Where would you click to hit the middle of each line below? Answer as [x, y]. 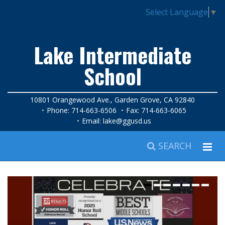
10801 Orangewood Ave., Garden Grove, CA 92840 [113, 99]
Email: [92, 121]
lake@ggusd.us [127, 121]
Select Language [177, 12]
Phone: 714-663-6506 [81, 110]
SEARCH [174, 145]
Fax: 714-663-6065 [156, 110]
